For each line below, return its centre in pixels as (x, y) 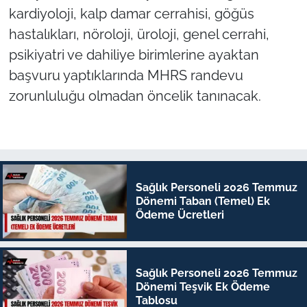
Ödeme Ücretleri (180, 214)
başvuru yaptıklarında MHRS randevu (126, 75)
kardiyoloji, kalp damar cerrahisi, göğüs (131, 13)
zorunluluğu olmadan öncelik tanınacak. (135, 96)
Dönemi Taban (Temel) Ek (202, 201)
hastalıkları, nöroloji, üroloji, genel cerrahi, (139, 34)
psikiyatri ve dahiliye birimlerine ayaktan (134, 54)
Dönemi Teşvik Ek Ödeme (202, 287)
